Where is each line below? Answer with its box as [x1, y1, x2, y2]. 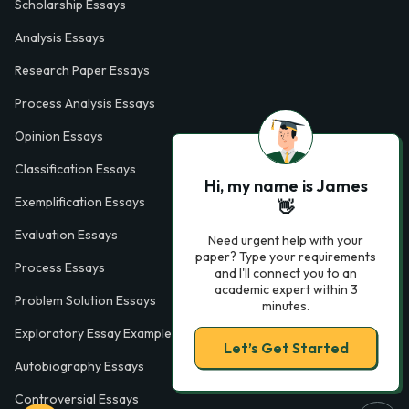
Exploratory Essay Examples [15, 325, 178, 342]
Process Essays [15, 259, 105, 277]
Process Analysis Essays [15, 95, 155, 112]
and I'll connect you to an [215, 265, 357, 281]
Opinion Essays [15, 128, 103, 145]
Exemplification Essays [15, 194, 145, 211]
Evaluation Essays [15, 226, 118, 244]
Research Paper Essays [15, 62, 150, 79]
